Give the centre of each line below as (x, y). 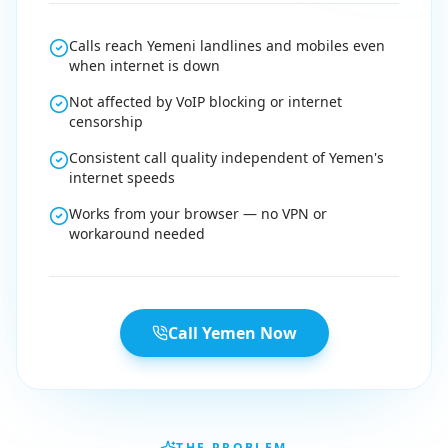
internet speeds (122, 177)
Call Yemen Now (232, 333)
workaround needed (137, 233)
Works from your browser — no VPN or (198, 213)
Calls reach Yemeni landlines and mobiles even (227, 45)
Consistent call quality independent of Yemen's (226, 157)
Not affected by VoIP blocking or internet (205, 101)
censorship (106, 121)
